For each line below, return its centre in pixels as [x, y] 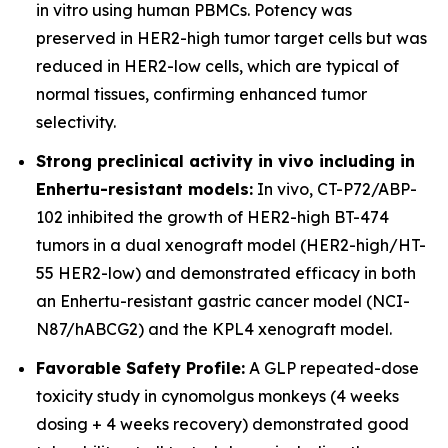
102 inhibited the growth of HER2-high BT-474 [212, 216]
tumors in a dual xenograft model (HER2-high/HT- [231, 244]
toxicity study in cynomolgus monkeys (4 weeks [217, 395]
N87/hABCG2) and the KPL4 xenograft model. [214, 328]
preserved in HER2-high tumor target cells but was [231, 38]
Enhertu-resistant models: [144, 188]
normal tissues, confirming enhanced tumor [201, 94]
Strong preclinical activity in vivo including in [225, 160]
